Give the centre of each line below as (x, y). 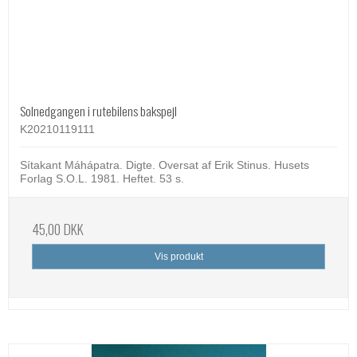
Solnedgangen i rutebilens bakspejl (98, 110)
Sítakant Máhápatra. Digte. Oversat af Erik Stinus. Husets (165, 165)
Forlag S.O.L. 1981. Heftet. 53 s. (102, 178)
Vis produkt (178, 256)
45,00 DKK (58, 228)
